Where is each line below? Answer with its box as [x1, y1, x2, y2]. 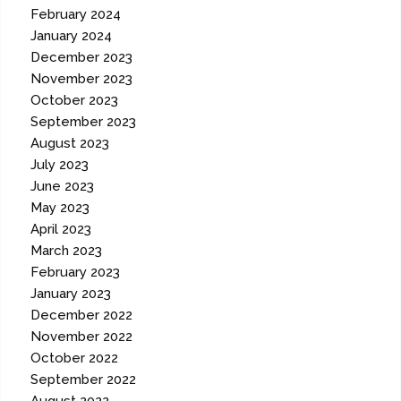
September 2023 [30, 114, 137, 131]
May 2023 [30, 200, 90, 217]
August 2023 [30, 135, 110, 152]
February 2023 [30, 264, 121, 281]
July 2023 [30, 157, 90, 174]
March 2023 [30, 243, 103, 260]
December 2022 [30, 307, 133, 324]
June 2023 [30, 178, 95, 195]
